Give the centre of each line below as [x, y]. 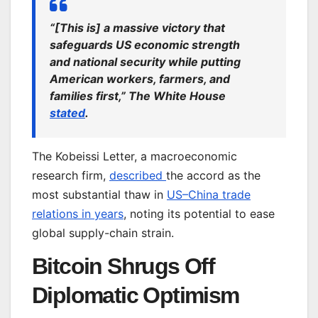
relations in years [78, 214]
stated [67, 113]
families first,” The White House [138, 96]
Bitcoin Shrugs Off [124, 266]
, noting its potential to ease [199, 214]
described [138, 176]
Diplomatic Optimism [136, 295]
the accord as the [213, 176]
